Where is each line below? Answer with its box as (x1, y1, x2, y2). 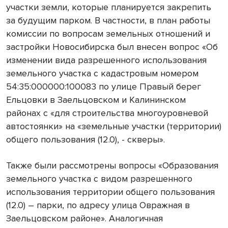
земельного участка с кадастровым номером (6, 68, 198, 79)
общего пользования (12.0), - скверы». (6, 134, 165, 146)
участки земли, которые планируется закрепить (6, 2, 211, 13)
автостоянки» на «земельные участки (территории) (6, 121, 221, 132)
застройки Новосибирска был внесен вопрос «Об (6, 41, 218, 53)
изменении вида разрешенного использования (6, 54, 207, 66)
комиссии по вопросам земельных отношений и (6, 28, 210, 40)
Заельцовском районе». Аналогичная (6, 213, 163, 224)
